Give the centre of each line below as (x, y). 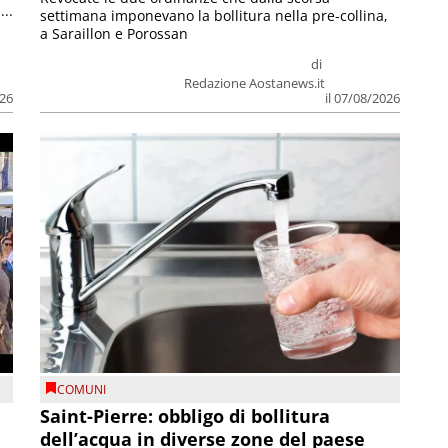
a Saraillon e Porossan (114, 34)
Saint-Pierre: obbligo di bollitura (185, 416)
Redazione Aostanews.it (254, 83)
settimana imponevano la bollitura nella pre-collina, (214, 16)
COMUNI (82, 389)
